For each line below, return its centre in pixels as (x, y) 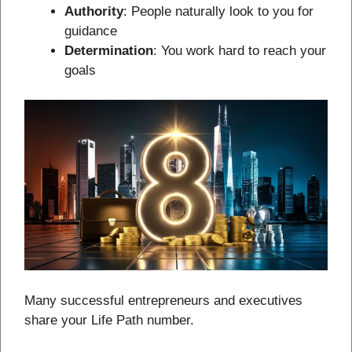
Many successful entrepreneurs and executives (163, 300)
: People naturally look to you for (218, 11)
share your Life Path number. (109, 320)
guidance (91, 31)
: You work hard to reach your (240, 50)
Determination (109, 50)
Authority (94, 11)
